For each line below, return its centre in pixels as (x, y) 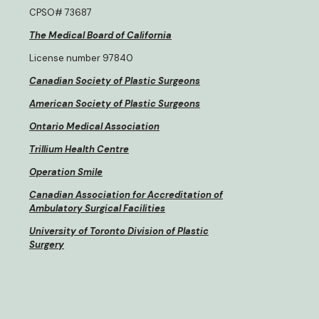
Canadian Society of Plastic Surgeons (115, 81)
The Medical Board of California (100, 36)
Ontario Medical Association (94, 127)
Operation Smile (66, 172)
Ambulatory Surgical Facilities (97, 209)
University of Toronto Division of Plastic (119, 231)
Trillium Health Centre (79, 150)
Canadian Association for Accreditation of (126, 195)
